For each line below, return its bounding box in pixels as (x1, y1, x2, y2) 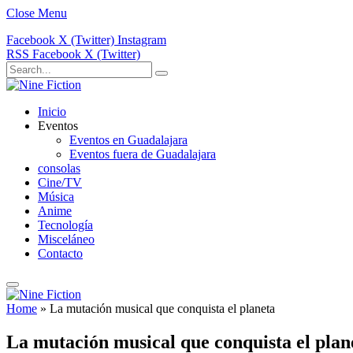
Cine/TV (38, 176, 82, 189)
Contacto (38, 247, 83, 260)
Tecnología (38, 218, 93, 232)
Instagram (117, 33, 166, 46)
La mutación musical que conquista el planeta (50, 302, 275, 315)
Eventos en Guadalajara (69, 133, 188, 147)
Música (38, 190, 74, 203)
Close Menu (6, 6, 67, 20)
